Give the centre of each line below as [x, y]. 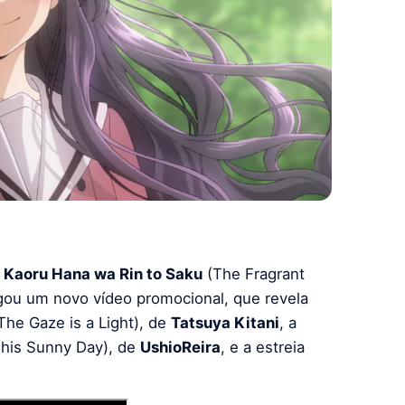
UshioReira [180, 347]
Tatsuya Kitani [225, 322]
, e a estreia [263, 347]
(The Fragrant [254, 273]
